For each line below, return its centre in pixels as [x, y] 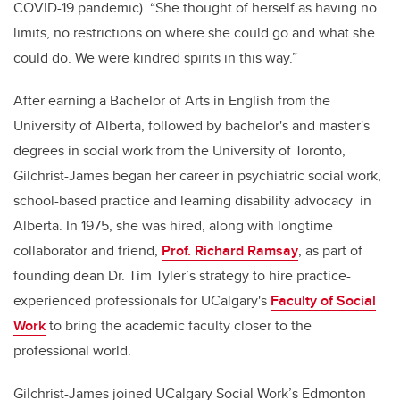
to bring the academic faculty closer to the [179, 326]
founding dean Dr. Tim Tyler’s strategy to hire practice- [182, 276]
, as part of [330, 251]
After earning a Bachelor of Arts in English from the [172, 101]
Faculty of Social [323, 301]
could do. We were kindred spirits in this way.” [155, 58]
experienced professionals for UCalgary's [142, 301]
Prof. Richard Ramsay [230, 251]
